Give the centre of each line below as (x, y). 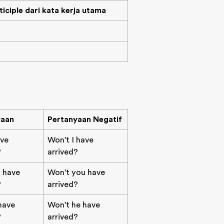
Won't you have (76, 172)
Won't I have (70, 140)
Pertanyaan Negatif (85, 119)
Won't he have (74, 205)
